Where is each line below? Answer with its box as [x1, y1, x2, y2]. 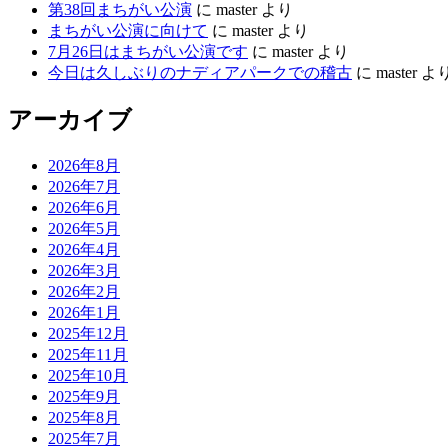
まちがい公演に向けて [48, 21, 208, 39]
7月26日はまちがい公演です [48, 42, 248, 60]
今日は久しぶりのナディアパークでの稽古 [48, 63, 352, 81]
